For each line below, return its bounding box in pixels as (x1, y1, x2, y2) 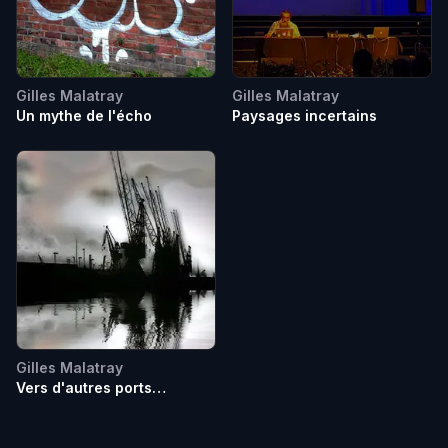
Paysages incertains (232, 107, 377, 124)
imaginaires (16, 399, 99, 416)
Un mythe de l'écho (16, 107, 152, 124)
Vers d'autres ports (16, 379, 152, 396)
